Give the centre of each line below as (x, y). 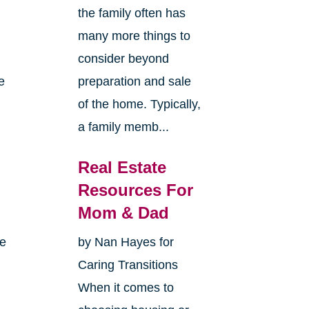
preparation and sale (134, 82)
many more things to (134, 36)
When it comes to (126, 288)
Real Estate (122, 168)
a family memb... (123, 127)
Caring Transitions (128, 265)
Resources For (135, 190)
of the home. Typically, (139, 104)
